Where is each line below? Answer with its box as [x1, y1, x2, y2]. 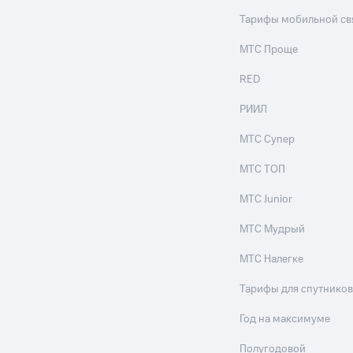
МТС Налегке [240, 251, 304, 267]
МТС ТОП [240, 162, 286, 177]
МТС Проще [240, 42, 299, 58]
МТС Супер [240, 132, 295, 147]
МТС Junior [240, 191, 293, 207]
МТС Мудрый [240, 221, 306, 237]
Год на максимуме [240, 311, 331, 327]
